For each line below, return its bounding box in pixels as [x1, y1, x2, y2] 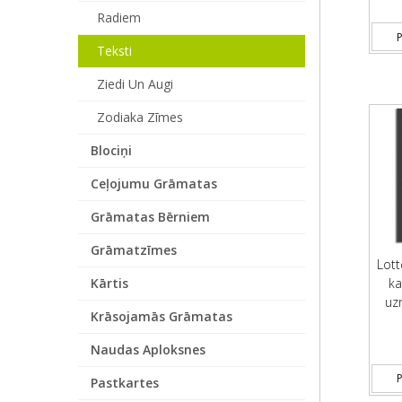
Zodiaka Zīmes [97, 109, 183, 126]
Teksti [97, 42, 132, 59]
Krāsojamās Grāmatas [91, 308, 232, 325]
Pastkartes [91, 374, 159, 391]
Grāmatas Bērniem [91, 208, 210, 225]
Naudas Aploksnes [91, 341, 205, 358]
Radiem [97, 9, 141, 26]
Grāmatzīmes [91, 241, 177, 258]
